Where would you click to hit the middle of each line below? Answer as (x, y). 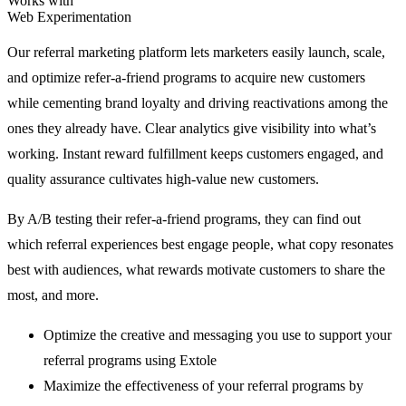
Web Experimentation (69, 17)
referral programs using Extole (130, 361)
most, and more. (53, 295)
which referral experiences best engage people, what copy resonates (200, 245)
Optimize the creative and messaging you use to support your (217, 335)
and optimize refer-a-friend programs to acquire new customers (186, 78)
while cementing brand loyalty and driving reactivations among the (198, 103)
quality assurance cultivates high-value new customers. (163, 179)
